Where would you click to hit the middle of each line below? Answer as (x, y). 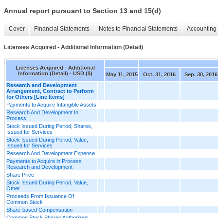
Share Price (20, 174)
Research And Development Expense (51, 153)
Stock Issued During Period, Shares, (49, 126)
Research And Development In (42, 112)
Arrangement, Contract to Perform (50, 91)
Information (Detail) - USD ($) (55, 73)
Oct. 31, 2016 (159, 74)
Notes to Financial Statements (138, 29)
